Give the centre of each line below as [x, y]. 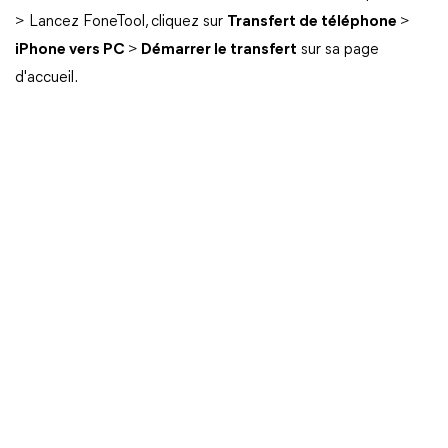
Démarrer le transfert [217, 50]
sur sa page [338, 50]
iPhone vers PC [71, 50]
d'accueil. [46, 78]
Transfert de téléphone [313, 22]
